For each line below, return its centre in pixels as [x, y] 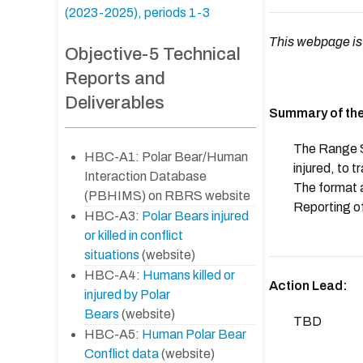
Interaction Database [145, 176]
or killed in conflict [134, 235]
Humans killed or [189, 275]
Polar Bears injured [195, 216]
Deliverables [115, 102]
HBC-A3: [113, 216]
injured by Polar [127, 294]
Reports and [115, 78]
